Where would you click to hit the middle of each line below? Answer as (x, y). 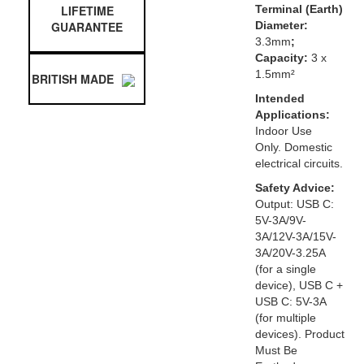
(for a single (285, 269)
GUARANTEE (87, 26)
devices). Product (299, 334)
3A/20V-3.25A (290, 252)
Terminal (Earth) (299, 9)
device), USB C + (299, 285)
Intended (279, 98)
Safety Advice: (295, 187)
